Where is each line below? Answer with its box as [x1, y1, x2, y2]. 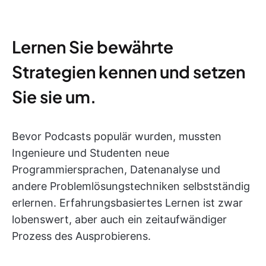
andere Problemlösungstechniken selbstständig [12, 180, 250, 192]
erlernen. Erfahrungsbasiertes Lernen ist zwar [12, 197, 243, 209]
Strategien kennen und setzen [12, 61, 245, 82]
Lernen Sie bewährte [12, 36, 173, 57]
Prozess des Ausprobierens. [12, 230, 151, 242]
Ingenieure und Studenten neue [12, 147, 169, 159]
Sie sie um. [12, 86, 96, 107]
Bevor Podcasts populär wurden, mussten [12, 130, 221, 142]
